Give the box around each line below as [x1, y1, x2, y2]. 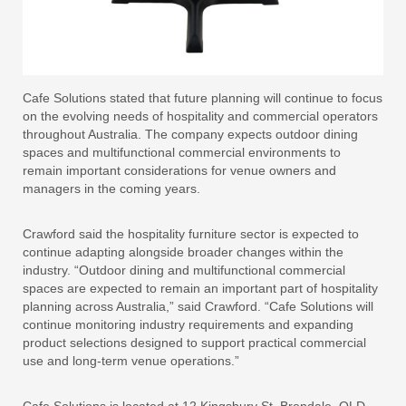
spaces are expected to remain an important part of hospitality [23, 281, 378, 295]
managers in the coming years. [23, 181, 200, 196]
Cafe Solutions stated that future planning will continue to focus [23, 91, 382, 105]
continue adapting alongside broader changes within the [23, 245, 343, 259]
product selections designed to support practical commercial [23, 335, 366, 350]
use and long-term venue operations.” [23, 353, 239, 368]
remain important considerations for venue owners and [23, 163, 336, 178]
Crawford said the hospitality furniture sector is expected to [23, 227, 359, 241]
